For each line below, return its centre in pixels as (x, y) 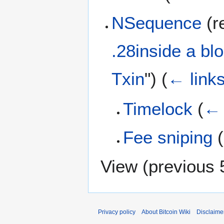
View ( (124, 166)
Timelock (157, 108)
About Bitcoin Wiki (166, 212)
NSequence (157, 22)
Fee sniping (167, 137)
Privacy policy (117, 212)
